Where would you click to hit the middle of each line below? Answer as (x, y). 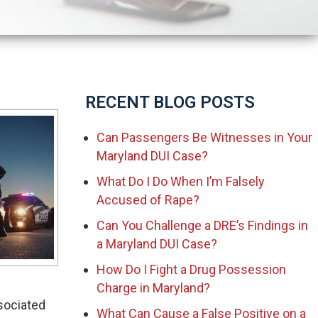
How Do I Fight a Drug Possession (191, 269)
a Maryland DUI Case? (157, 244)
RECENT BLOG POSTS (170, 102)
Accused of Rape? (148, 200)
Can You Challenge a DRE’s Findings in (202, 225)
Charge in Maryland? (153, 288)
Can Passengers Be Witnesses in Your (204, 137)
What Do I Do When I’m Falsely (181, 181)
